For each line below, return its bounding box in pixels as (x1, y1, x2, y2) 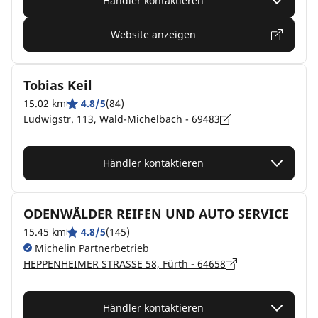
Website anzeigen (111, 28, 196, 41)
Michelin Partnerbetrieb (32, 241, 149, 255)
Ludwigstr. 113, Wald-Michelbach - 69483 (23, 112, 220, 126)
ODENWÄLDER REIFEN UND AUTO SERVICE (23, 205, 289, 222)
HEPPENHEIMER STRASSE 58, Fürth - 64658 (23, 257, 226, 270)
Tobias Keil (23, 77, 92, 94)
